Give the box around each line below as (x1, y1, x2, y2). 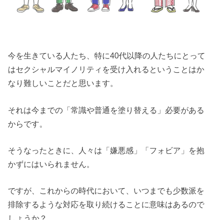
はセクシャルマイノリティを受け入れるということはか (8, 65, 205, 74)
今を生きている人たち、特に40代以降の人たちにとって (8, 51, 206, 60)
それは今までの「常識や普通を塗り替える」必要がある (8, 105, 205, 114)
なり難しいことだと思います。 (8, 79, 118, 88)
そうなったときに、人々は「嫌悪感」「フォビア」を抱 (8, 145, 205, 155)
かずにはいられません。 (8, 159, 95, 168)
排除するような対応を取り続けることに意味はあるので (8, 200, 205, 209)
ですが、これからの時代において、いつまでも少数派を (8, 186, 205, 195)
